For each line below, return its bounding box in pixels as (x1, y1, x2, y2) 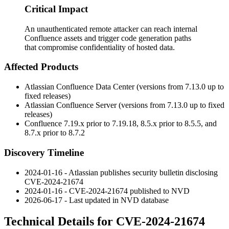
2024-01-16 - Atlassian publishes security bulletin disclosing (25, 168, 218, 177)
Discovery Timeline (4, 147, 84, 158)
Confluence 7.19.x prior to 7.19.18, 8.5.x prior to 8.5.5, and (25, 119, 217, 128)
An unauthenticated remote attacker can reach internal (25, 24, 197, 33)
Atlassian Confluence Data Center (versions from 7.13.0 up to (25, 82, 224, 91)
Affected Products (4, 61, 78, 73)
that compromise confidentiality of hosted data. (25, 42, 175, 52)
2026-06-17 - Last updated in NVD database (25, 195, 169, 204)
